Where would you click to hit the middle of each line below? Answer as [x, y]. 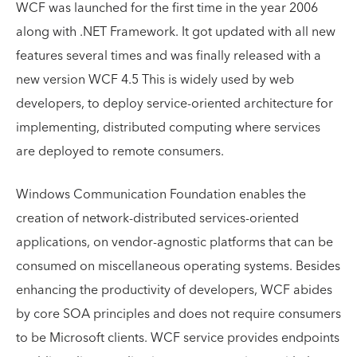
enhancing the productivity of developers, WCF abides [174, 290]
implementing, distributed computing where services [168, 127]
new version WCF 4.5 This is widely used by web [155, 79]
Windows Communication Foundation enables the [161, 194]
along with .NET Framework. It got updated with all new [176, 31]
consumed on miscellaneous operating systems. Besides [178, 266]
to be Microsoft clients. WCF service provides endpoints [178, 337]
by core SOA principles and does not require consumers [178, 314]
